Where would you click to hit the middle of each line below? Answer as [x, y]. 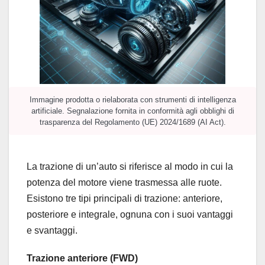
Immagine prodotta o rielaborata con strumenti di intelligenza [132, 100]
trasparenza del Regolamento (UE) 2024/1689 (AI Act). [132, 122]
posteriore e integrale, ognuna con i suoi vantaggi [130, 215]
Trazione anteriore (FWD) [82, 258]
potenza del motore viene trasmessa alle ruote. [124, 183]
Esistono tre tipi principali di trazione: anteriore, [125, 199]
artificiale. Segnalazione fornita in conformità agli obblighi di [132, 111]
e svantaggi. [52, 231]
